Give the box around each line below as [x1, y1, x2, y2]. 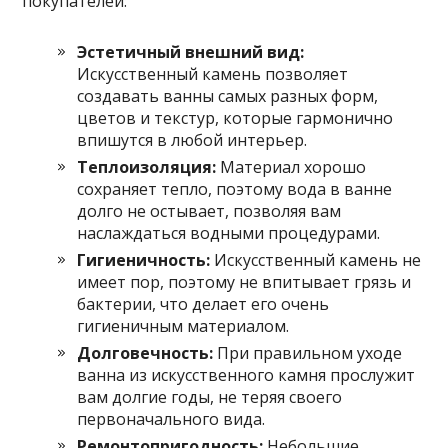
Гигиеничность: [77, 248, 211, 271]
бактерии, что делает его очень [77, 292, 330, 315]
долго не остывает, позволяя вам [77, 199, 342, 222]
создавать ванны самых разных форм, [77, 84, 379, 107]
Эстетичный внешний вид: [77, 40, 305, 63]
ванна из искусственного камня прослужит [77, 363, 416, 386]
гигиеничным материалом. [77, 314, 290, 337]
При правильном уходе [213, 341, 403, 364]
